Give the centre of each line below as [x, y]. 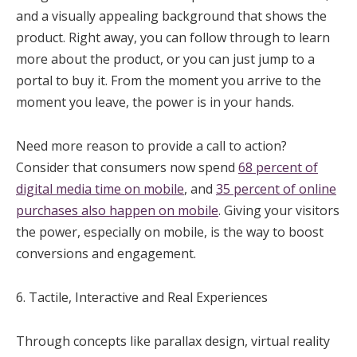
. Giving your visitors [279, 210]
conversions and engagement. [106, 253]
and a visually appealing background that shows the [171, 16]
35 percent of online [276, 188]
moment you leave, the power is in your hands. [155, 102]
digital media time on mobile [100, 188]
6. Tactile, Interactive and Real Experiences [142, 297]
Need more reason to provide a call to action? [151, 145]
